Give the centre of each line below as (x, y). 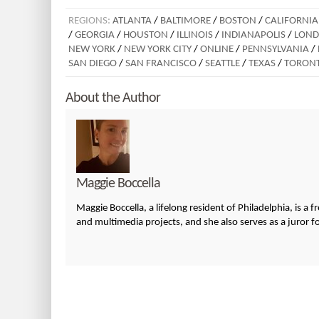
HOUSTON (146, 35)
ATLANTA (132, 21)
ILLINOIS (195, 35)
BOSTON (238, 21)
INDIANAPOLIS (253, 35)
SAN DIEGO (93, 63)
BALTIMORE (185, 21)
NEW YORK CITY (158, 49)
